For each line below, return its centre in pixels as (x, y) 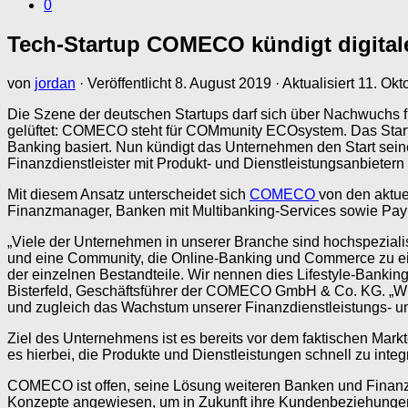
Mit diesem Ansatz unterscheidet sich (128, 194)
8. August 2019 (223, 83)
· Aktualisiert (315, 83)
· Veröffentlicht (127, 83)
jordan (55, 83)
